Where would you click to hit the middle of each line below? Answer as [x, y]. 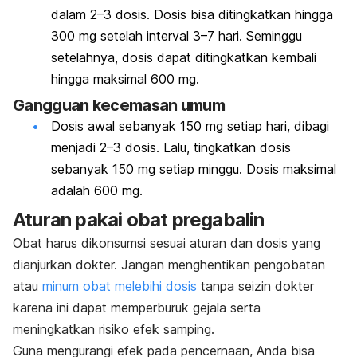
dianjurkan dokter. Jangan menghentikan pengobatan [169, 264]
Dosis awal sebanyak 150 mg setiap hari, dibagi [190, 126]
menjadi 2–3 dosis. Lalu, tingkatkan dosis [171, 148]
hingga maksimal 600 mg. [125, 78]
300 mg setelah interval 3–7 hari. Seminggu [177, 35]
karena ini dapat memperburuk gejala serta [137, 307]
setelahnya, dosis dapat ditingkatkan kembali [184, 57]
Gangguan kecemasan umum [119, 106]
